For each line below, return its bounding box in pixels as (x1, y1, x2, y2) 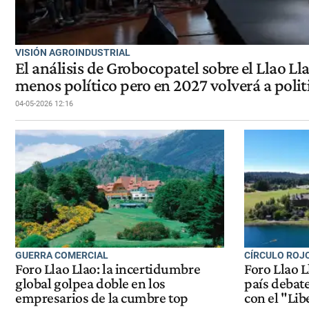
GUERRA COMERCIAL (15, 249, 108, 261)
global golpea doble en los (15, 275, 166, 292)
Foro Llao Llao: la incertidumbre (15, 261, 201, 278)
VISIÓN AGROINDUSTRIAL (15, 46, 130, 58)
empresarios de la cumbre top (15, 290, 188, 307)
